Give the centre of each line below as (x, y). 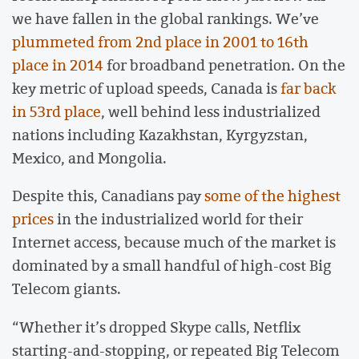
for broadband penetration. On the (224, 65)
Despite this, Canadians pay (108, 196)
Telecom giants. (67, 289)
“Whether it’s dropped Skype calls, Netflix (156, 327)
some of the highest (272, 196)
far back (308, 88)
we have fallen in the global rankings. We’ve (165, 18)
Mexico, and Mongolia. (89, 157)
